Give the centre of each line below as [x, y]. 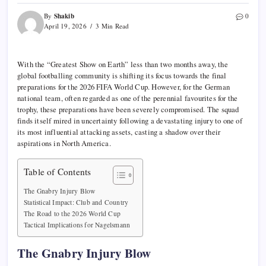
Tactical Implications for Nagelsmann [77, 225]
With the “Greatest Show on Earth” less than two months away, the [123, 64]
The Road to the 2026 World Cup [72, 214]
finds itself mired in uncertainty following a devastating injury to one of [130, 121]
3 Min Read [112, 26]
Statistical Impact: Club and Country [76, 202]
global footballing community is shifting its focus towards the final [122, 76]
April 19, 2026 [65, 26]
